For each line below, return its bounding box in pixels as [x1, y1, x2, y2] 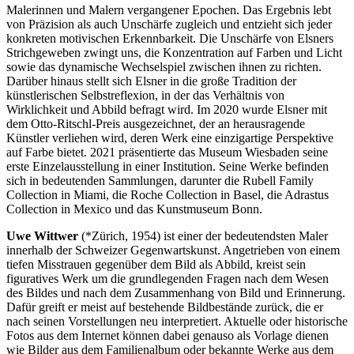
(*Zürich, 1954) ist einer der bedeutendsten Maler [78, 228, 328, 243]
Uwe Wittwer [6, 228, 78, 243]
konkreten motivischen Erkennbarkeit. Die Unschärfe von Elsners [6, 31, 333, 45]
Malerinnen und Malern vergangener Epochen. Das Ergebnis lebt [6, 2, 331, 17]
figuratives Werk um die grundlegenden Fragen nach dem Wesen [6, 271, 329, 285]
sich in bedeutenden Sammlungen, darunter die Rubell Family [6, 173, 314, 187]
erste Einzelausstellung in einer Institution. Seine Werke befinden [6, 159, 329, 173]
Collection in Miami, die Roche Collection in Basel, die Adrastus [6, 187, 329, 201]
